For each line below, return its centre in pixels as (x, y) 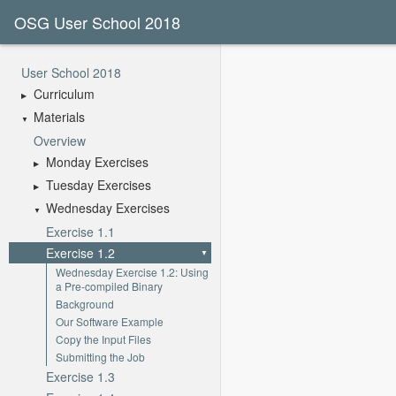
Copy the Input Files (103, 339)
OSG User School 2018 (97, 22)
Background (85, 303)
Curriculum (64, 94)
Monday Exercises (97, 161)
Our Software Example (110, 321)
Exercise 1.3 (80, 376)
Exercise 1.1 (80, 231)
